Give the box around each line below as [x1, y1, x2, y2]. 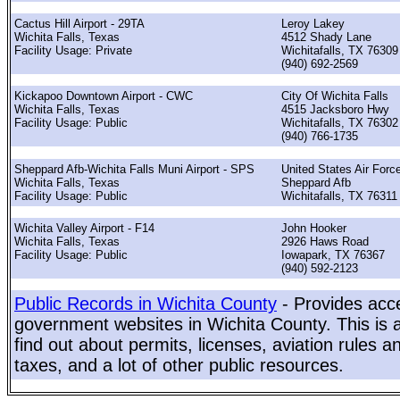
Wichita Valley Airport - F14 [14, 221, 154, 235]
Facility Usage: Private [14, 43, 132, 57]
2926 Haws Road [281, 234, 369, 248]
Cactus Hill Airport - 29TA [14, 16, 145, 30]
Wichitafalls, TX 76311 [281, 188, 397, 203]
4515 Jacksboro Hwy [281, 103, 389, 117]
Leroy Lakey [281, 16, 345, 30]
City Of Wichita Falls [281, 89, 388, 104]
